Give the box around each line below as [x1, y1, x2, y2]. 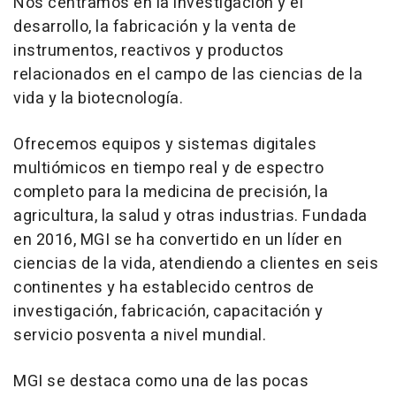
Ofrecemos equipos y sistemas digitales [13, 133, 316, 156]
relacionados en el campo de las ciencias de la [13, 63, 362, 87]
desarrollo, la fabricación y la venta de [13, 15, 296, 39]
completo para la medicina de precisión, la [13, 180, 328, 204]
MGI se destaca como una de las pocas [13, 369, 308, 393]
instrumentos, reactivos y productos [13, 39, 285, 63]
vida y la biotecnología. [13, 87, 183, 110]
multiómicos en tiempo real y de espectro [13, 156, 324, 180]
